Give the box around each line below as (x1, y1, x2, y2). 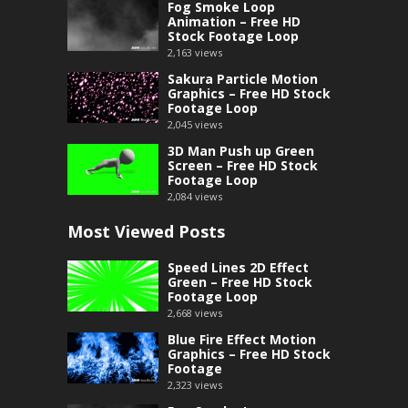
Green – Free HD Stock (168, 272, 312, 291)
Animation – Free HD (168, 12, 301, 30)
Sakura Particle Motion (168, 69, 318, 87)
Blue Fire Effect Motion (168, 330, 316, 348)
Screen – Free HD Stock (168, 156, 318, 174)
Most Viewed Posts (67, 219, 225, 242)
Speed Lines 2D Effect (168, 258, 309, 276)
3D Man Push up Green (168, 141, 314, 159)
